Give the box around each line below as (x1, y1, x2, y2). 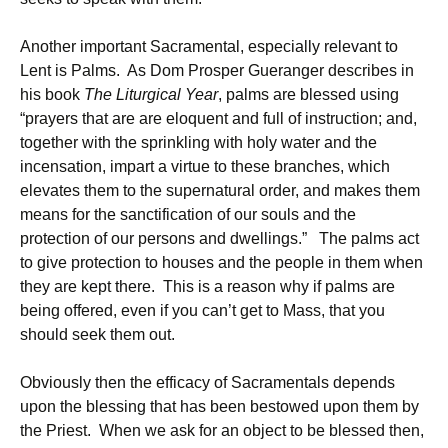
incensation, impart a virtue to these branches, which (20, 158, 390, 175)
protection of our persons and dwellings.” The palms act (20, 230, 419, 247)
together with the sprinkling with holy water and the (20, 134, 377, 151)
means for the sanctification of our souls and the (20, 206, 356, 223)
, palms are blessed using (218, 86, 399, 103)
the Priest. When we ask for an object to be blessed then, (20, 422, 424, 439)
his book (20, 86, 84, 103)
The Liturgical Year (84, 86, 218, 103)
